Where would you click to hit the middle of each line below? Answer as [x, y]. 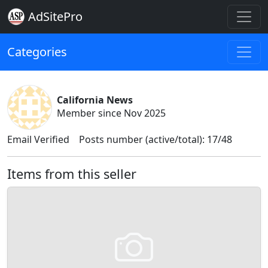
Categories [37, 52]
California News [95, 100]
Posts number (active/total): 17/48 [156, 139]
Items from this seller [72, 174]
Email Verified [38, 139]
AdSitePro [55, 16]
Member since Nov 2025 [111, 113]
